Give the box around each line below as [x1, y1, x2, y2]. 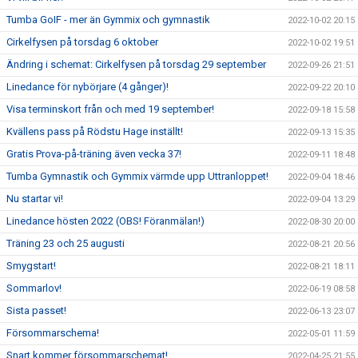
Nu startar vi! [6, 193, 63, 205]
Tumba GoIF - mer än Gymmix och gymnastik [6, 14, 210, 26]
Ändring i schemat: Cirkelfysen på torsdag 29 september [6, 58, 266, 70]
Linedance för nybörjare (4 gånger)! [6, 81, 169, 93]
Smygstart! [6, 260, 56, 272]
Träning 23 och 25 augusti [6, 237, 125, 249]
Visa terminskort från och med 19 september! [6, 103, 214, 115]
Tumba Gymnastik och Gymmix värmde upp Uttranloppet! [6, 170, 268, 182]
